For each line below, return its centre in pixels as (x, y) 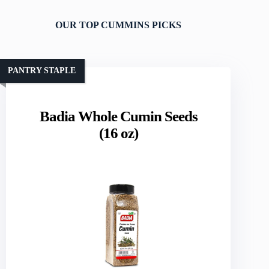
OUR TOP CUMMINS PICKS (119, 25)
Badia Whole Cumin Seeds (118, 116)
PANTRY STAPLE (42, 71)
